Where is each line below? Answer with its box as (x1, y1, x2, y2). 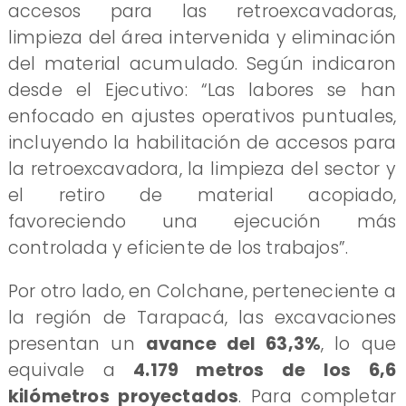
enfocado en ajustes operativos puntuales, (7, 103, 397, 129)
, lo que (321, 332, 397, 356)
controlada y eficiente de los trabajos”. (7, 235, 349, 260)
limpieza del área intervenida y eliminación (7, 24, 397, 50)
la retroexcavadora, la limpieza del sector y (7, 156, 397, 181)
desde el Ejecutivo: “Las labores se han (7, 77, 397, 102)
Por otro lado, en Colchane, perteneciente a (7, 279, 397, 304)
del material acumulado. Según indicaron (7, 51, 397, 76)
